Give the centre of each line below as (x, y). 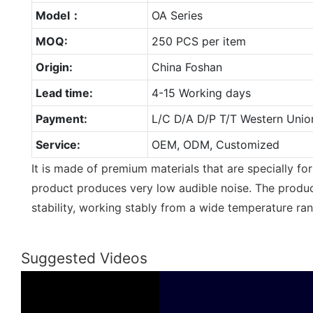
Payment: (61, 118)
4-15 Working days (201, 93)
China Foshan (187, 67)
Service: (58, 144)
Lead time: (64, 93)
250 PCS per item (198, 41)
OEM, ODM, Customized (215, 144)
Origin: (54, 67)
